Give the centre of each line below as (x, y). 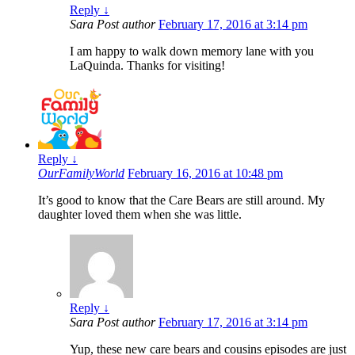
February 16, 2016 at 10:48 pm (205, 174)
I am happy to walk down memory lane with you (192, 52)
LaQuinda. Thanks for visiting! (147, 66)
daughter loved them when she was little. (140, 215)
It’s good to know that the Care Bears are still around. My (181, 200)
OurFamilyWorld (81, 174)
